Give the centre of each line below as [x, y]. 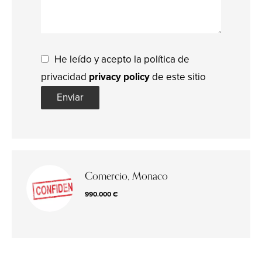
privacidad [65, 77]
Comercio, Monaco [126, 176]
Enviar [70, 97]
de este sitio [178, 77]
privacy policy [119, 77]
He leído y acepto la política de [122, 59]
